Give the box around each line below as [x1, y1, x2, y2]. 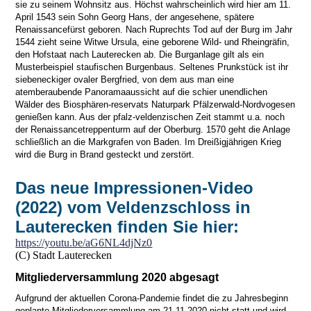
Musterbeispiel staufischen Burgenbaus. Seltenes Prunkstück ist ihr [15, 62, 289, 73]
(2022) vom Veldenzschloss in [15, 197, 251, 217]
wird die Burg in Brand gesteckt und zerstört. [15, 149, 195, 160]
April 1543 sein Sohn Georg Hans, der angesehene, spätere [15, 12, 255, 23]
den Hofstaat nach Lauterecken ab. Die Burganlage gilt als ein [15, 49, 264, 60]
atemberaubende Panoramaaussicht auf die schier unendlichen [15, 87, 268, 98]
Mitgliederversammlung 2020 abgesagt [15, 271, 219, 283]
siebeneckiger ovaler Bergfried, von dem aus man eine [15, 74, 235, 85]
